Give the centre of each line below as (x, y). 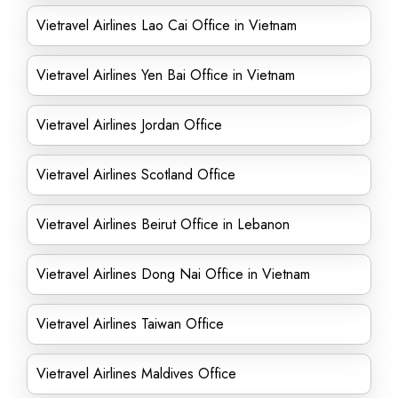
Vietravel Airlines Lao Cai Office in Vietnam (167, 25)
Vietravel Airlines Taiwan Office (130, 324)
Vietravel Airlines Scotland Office (136, 175)
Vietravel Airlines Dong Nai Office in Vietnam (173, 274)
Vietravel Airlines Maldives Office (136, 374)
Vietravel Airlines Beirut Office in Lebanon (163, 224)
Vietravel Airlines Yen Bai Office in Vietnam (166, 75)
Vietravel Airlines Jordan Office (129, 125)
